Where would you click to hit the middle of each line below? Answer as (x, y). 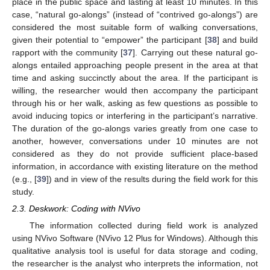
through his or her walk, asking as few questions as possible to (135, 103)
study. (23, 191)
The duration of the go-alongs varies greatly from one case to (135, 128)
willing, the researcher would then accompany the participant (135, 90)
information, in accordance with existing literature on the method (135, 166)
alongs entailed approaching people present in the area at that (135, 65)
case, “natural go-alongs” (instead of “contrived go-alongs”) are (135, 14)
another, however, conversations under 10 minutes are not (135, 141)
